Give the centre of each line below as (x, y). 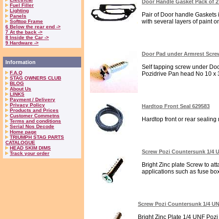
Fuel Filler (22, 5)
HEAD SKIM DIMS (30, 148)
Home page (23, 132)
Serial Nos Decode (32, 126)
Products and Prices (34, 110)
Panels (18, 16)
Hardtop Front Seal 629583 (176, 106)
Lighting (19, 11)
